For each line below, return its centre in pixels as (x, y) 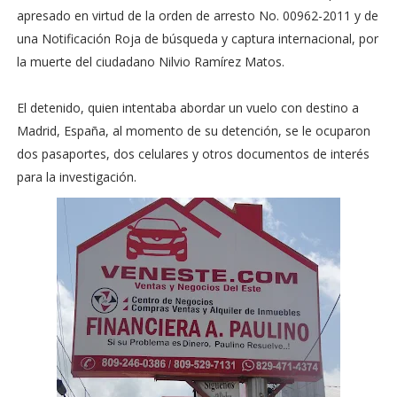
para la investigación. (76, 177)
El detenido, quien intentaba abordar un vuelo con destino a (187, 108)
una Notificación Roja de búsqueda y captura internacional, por (197, 39)
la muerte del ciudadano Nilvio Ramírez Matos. (150, 62)
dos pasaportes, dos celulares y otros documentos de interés (193, 154)
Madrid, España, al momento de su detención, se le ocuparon (193, 131)
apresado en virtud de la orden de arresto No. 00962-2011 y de (197, 16)
